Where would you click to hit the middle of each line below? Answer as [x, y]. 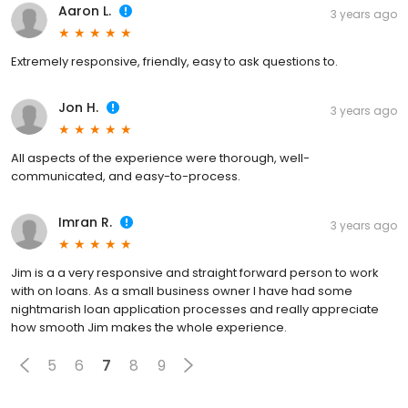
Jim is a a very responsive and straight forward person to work [195, 273]
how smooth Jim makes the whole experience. [149, 328]
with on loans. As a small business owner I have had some [182, 291]
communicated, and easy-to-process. [126, 177]
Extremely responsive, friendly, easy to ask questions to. [174, 62]
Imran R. [85, 223]
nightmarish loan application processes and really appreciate [195, 310]
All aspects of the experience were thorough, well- [160, 158]
